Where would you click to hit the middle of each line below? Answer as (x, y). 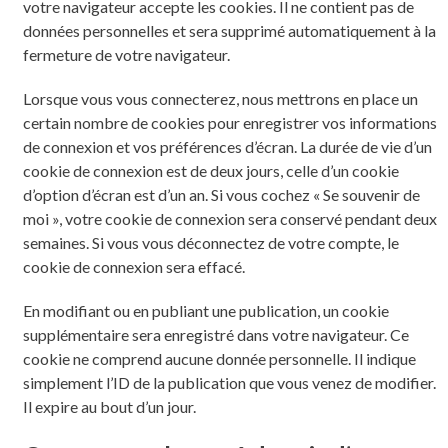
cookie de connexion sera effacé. (133, 266)
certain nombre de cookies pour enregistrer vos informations (229, 122)
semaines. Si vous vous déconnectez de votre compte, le (210, 242)
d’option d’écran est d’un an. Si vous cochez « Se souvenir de (221, 194)
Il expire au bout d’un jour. (109, 406)
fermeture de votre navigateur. (126, 54)
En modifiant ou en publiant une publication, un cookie (205, 310)
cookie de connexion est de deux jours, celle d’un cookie (210, 170)
